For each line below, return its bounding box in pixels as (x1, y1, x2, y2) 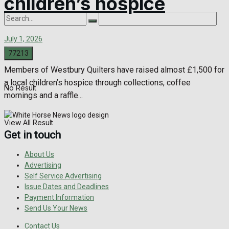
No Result (4, 83, 36, 93)
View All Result (4, 118, 53, 127)
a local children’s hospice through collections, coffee (4, 78, 191, 88)
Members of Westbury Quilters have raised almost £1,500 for (4, 65, 224, 75)
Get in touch (4, 128, 61, 141)
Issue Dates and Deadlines (25, 182, 109, 191)
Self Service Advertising (25, 172, 102, 180)
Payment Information (25, 193, 94, 202)
